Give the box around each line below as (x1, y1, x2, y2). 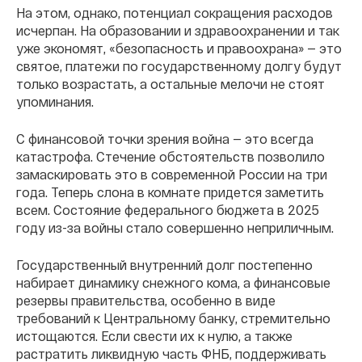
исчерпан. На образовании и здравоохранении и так (16, 23, 339, 39)
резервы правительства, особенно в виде (16, 293, 276, 309)
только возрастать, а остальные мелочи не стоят (16, 76, 325, 92)
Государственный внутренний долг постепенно (16, 257, 313, 273)
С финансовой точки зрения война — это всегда (16, 131, 314, 147)
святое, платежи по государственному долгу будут (16, 58, 342, 74)
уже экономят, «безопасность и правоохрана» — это (16, 40, 342, 57)
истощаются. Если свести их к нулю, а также (16, 328, 293, 344)
